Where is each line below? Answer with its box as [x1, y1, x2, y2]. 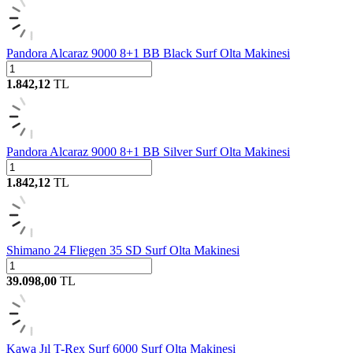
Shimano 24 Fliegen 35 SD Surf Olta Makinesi [6, 243, 240, 257]
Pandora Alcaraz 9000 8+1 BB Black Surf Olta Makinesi [6, 46, 290, 60]
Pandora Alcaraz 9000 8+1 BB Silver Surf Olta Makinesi [6, 145, 290, 158]
